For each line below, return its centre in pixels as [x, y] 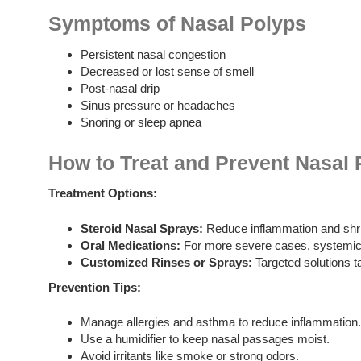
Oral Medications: [131, 245]
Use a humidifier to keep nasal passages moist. [205, 339]
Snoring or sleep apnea [141, 122]
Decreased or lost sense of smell [167, 71]
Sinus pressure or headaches [158, 105]
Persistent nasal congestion [153, 54]
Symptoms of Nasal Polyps [177, 23]
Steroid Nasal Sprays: [142, 228]
